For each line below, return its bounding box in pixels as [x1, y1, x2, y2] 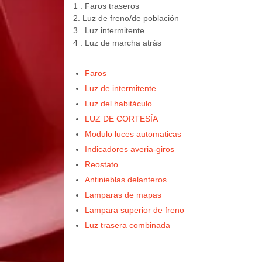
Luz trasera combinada [84, 220, 170, 230]
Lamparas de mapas [84, 190, 161, 200]
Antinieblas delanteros [84, 175, 167, 185]
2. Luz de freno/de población [73, 13, 179, 23]
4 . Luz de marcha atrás [73, 38, 161, 48]
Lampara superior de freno [84, 205, 184, 215]
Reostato [84, 160, 118, 170]
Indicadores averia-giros [84, 144, 174, 154]
